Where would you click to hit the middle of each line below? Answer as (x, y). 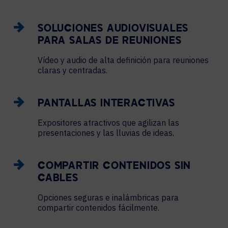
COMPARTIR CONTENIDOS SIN (115, 166)
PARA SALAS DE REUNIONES (110, 41)
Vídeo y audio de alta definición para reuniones (123, 60)
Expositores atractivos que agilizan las (108, 123)
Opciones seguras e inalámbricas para (108, 197)
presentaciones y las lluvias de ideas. (106, 133)
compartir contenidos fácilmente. (98, 208)
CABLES (58, 179)
